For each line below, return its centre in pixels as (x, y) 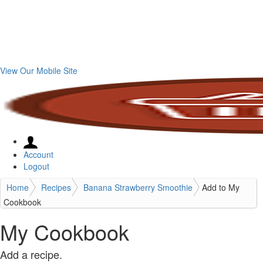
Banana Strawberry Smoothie (138, 187)
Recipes (56, 187)
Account (38, 154)
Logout (36, 166)
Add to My (221, 187)
